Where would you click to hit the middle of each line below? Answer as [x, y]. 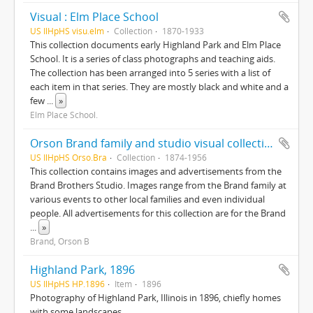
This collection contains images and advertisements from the [156, 171]
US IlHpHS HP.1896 [67, 284]
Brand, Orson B [60, 241]
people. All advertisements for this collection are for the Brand [158, 213]
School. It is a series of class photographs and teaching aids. [153, 59]
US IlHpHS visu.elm [67, 31]
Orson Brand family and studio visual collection [269, 143]
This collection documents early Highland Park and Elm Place [155, 45]
